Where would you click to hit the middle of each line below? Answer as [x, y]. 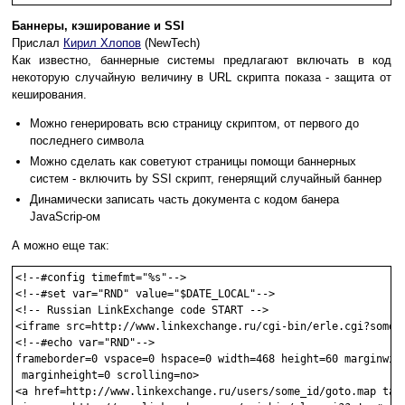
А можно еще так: [61, 246]
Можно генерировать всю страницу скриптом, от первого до [194, 124]
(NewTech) [170, 43]
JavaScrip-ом [65, 217]
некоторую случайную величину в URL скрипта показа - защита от [202, 78]
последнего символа [87, 141]
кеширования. [49, 95]
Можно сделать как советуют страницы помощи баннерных [193, 162]
